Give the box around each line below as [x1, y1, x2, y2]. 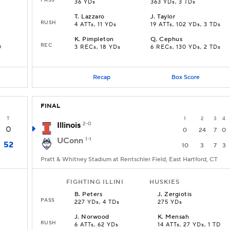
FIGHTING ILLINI [66, 178, 124, 186]
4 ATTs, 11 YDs [74, 21, 117, 28]
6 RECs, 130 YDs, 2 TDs [150, 44, 221, 51]
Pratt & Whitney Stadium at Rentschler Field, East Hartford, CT [41, 156, 218, 163]
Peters [82, 190, 103, 198]
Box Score [171, 73, 200, 81]
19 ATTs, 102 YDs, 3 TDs [150, 21, 221, 28]
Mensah [165, 213, 189, 221]
